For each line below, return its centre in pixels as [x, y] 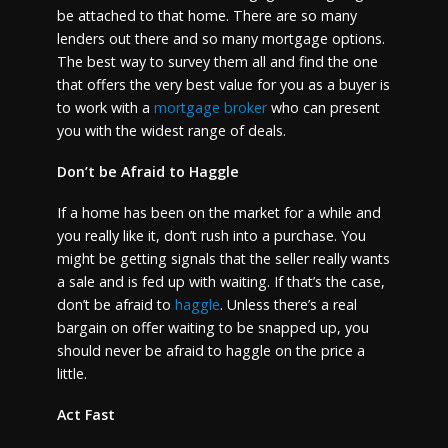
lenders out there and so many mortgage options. [220, 39]
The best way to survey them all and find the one [217, 62]
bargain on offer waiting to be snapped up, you [212, 327]
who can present [323, 108]
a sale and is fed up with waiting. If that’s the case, [220, 281]
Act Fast [85, 414]
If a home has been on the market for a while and [218, 212]
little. [71, 373]
